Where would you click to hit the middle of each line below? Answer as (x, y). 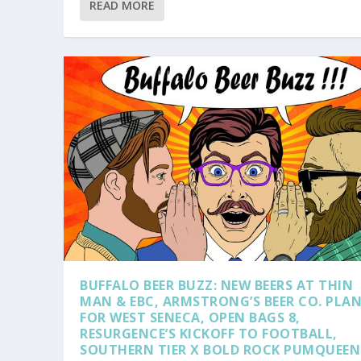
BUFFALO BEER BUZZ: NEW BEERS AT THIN (217, 285)
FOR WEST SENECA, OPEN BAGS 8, (190, 317)
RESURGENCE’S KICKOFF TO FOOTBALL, (209, 333)
